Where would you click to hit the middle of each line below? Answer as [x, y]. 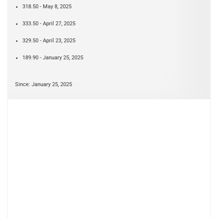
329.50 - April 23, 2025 [49, 41]
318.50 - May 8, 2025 [47, 7]
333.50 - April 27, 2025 [49, 24]
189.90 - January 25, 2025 [53, 58]
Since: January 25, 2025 [44, 84]
